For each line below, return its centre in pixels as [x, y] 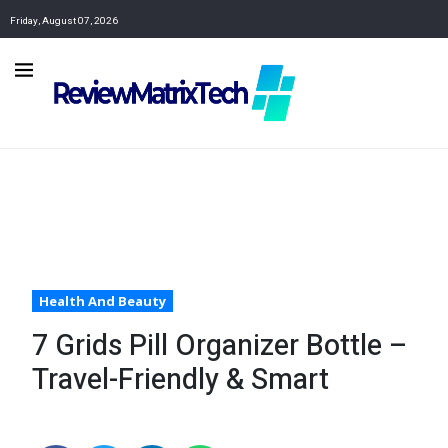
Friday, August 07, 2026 [64, 20]
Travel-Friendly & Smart [180, 380]
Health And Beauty [102, 301]
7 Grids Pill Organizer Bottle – [220, 346]
